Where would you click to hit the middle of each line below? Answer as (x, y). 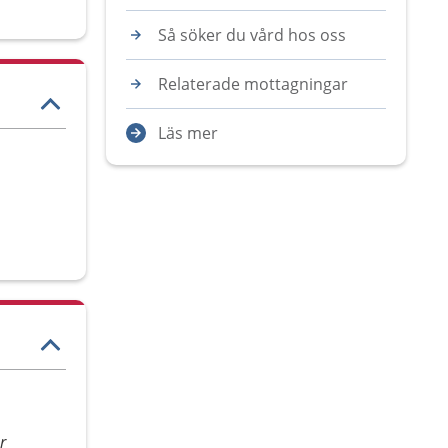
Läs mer (188, 133)
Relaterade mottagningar (253, 84)
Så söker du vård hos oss (252, 35)
